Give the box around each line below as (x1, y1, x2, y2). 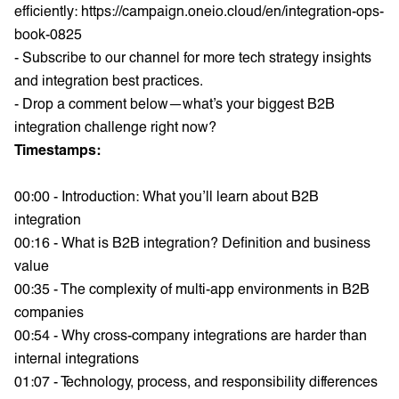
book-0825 (14, 24, 82, 42)
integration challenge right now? (14, 117, 216, 134)
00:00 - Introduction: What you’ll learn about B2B (14, 186, 319, 204)
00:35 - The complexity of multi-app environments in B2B (14, 279, 370, 297)
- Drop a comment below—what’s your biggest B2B (14, 94, 335, 111)
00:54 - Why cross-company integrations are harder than (14, 325, 367, 343)
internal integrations (14, 348, 139, 366)
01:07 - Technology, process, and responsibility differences (14, 371, 378, 389)
